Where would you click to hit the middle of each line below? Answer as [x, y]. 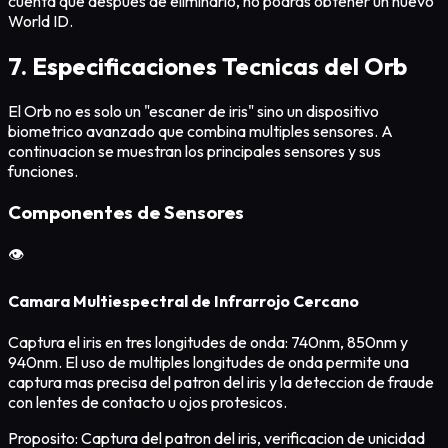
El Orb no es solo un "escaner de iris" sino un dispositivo [193, 111]
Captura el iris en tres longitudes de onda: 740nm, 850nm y [208, 342]
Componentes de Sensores [126, 211]
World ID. [40, 21]
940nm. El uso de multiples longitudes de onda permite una [208, 362]
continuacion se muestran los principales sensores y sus [194, 151]
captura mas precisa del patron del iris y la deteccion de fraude [221, 382]
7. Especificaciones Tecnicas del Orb [207, 66]
